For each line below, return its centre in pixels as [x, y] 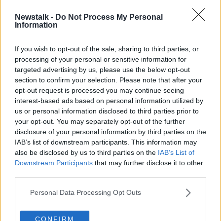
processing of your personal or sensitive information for [101, 59]
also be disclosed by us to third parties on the [86, 152]
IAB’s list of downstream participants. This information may [106, 142]
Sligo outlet [89, 34]
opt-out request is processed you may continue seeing [99, 90]
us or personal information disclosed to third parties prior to [107, 111]
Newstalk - [35, 17]
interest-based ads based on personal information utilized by [109, 100]
